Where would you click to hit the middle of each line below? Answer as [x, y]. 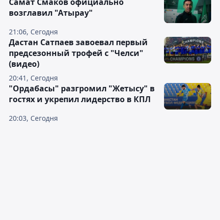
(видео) [24, 64]
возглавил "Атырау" [51, 13]
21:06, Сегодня [33, 32]
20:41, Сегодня [33, 78]
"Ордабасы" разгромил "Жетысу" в [82, 89]
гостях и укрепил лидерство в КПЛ [80, 99]
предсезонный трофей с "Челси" [76, 53]
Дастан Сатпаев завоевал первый [78, 42]
